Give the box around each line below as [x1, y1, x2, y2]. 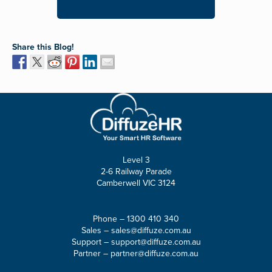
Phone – [93, 214, 127, 225]
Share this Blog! [12, 42, 74, 52]
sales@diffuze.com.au [110, 225, 191, 236]
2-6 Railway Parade [100, 166, 172, 177]
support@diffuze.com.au [110, 237, 201, 248]
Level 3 [122, 155, 150, 166]
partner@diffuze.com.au [110, 248, 199, 259]
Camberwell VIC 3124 [97, 178, 175, 189]
